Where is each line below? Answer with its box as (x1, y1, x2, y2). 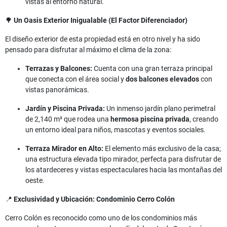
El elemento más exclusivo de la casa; (103, 144, 221, 153)
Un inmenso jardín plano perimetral (105, 104, 215, 113)
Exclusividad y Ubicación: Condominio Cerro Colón (14, 195, 175, 204)
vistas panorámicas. (25, 86, 89, 94)
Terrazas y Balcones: (25, 64, 92, 73)
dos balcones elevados (126, 75, 199, 84)
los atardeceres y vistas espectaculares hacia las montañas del (25, 166, 222, 174)
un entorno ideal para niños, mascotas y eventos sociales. (25, 126, 206, 134)
